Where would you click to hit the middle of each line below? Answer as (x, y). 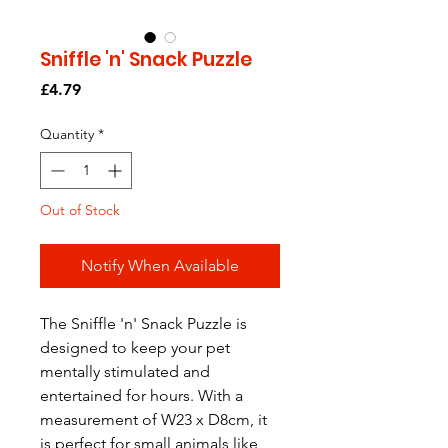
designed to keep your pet (135, 347)
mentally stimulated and (125, 371)
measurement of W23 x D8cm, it (153, 419)
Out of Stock (80, 210)
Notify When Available (160, 265)
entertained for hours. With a (141, 395)
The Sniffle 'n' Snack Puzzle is (143, 323)
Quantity (67, 134)
